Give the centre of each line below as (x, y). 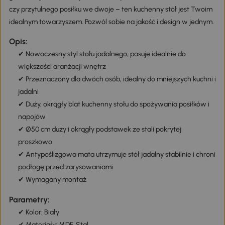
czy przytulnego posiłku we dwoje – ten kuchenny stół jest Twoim (110, 10)
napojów (32, 117)
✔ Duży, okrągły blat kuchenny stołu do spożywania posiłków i (114, 104)
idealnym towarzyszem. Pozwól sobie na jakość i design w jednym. (111, 22)
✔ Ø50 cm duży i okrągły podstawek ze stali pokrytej (99, 130)
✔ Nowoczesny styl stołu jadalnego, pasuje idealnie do (102, 54)
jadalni (28, 92)
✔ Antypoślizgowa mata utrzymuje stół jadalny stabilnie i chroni (117, 155)
